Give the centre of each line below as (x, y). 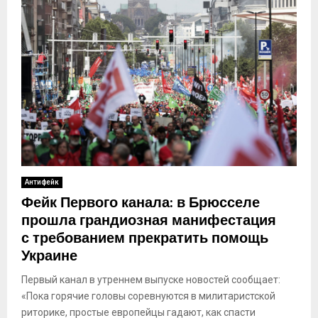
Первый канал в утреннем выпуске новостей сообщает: (151, 279)
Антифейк (42, 182)
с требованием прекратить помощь (145, 238)
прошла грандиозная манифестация (149, 220)
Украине (49, 256)
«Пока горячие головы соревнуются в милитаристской (148, 296)
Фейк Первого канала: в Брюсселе (141, 203)
